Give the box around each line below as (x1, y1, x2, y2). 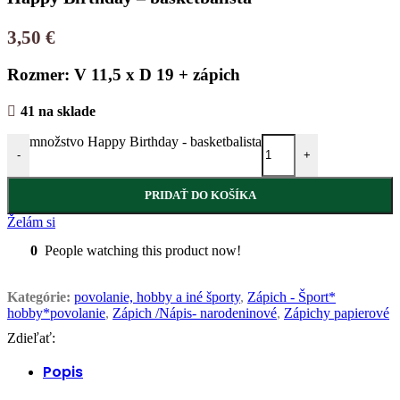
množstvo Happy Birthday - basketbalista (29, 133, 262, 149)
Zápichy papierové (284, 304, 389, 321)
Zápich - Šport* (247, 288, 336, 304)
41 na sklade (20, 103, 96, 119)
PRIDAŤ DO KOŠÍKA (144, 187, 256, 202)
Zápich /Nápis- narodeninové (112, 304, 277, 321)
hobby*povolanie (7, 304, 105, 321)
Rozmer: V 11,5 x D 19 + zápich (7, 64, 240, 84)
